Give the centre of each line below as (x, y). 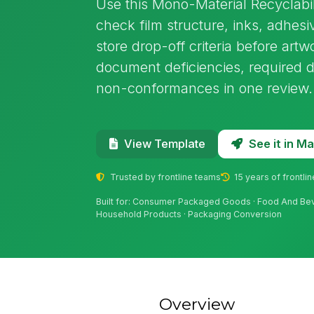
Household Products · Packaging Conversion (189, 214)
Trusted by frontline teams (164, 177)
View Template (164, 144)
